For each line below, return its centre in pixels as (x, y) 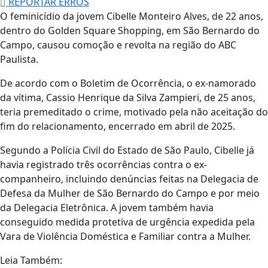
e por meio (234, 193)
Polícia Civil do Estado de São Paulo (130, 150)
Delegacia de (229, 179)
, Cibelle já (232, 150)
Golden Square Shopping (105, 30)
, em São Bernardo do (211, 30)
